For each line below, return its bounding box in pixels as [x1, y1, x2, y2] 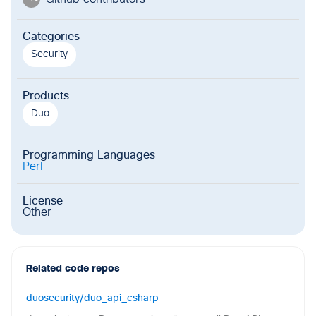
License [23, 195, 63, 207]
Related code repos [26, 264, 120, 274]
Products [23, 90, 69, 102]
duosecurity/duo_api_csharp [26, 293, 159, 304]
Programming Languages [23, 150, 155, 162]
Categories [23, 31, 80, 43]
